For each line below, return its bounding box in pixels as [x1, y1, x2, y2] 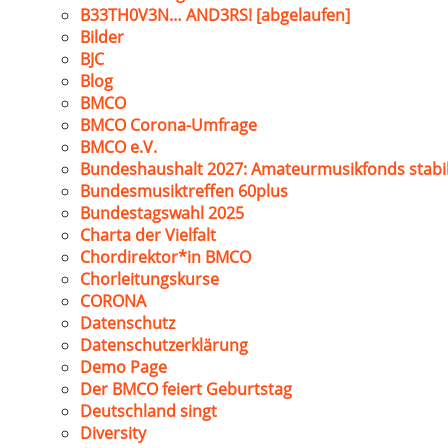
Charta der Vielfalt [80, 224, 216, 246]
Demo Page [80, 356, 167, 378]
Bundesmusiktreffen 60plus [80, 180, 288, 202]
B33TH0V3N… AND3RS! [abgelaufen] [80, 4, 350, 26]
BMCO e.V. [80, 136, 157, 158]
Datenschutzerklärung [80, 334, 248, 356]
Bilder [80, 26, 124, 48]
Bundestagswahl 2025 [80, 202, 244, 224]
